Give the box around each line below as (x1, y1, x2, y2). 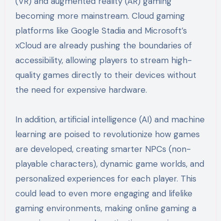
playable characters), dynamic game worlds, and (15, 158, 204, 169)
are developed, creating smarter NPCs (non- (15, 143, 191, 154)
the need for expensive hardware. (15, 84, 147, 95)
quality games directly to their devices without (15, 69, 196, 80)
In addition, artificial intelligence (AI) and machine (15, 113, 205, 125)
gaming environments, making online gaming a (15, 202, 196, 214)
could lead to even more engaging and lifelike (15, 187, 192, 199)
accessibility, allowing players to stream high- (15, 54, 192, 66)
